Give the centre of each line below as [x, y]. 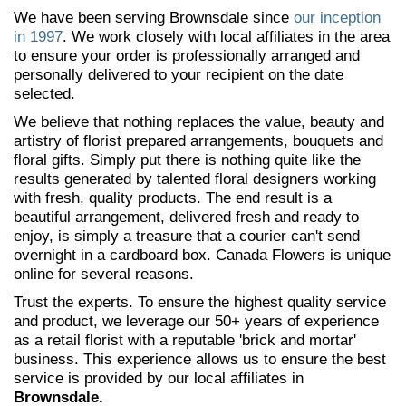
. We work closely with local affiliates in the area [226, 37]
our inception [337, 18]
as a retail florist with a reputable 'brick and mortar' [185, 340]
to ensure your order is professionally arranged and [187, 56]
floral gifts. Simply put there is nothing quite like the [187, 160]
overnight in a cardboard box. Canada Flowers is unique [202, 255]
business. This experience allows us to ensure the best [200, 359]
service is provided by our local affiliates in [159, 378]
